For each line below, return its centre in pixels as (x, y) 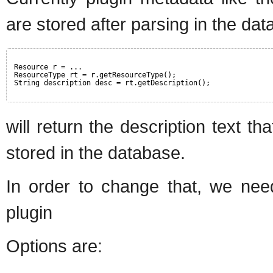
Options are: (54, 246)
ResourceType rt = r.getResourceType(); (95, 75)
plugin (29, 212)
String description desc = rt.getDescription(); (112, 83)
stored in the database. (96, 152)
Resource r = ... (48, 67)
